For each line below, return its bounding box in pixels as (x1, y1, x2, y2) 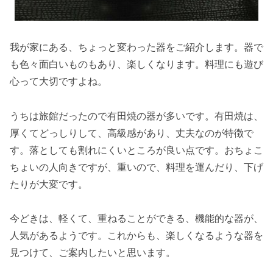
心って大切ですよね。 (10, 74, 107, 87)
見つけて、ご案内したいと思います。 (10, 246, 175, 259)
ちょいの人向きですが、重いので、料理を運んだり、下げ (10, 160, 263, 173)
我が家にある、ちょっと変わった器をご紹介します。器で (10, 40, 263, 53)
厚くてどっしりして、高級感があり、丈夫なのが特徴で (10, 126, 253, 139)
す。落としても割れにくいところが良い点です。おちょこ (10, 143, 263, 156)
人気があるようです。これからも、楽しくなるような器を (10, 229, 263, 242)
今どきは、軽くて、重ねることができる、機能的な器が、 (10, 212, 263, 225)
